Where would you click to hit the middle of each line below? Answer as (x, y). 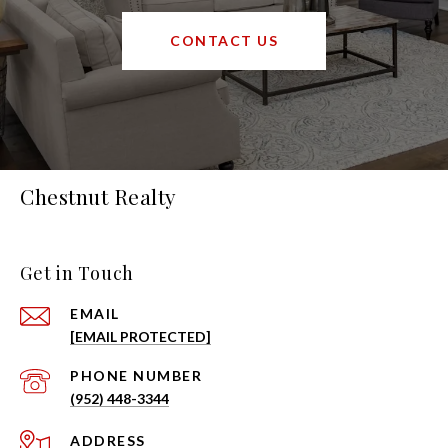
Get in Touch (77, 273)
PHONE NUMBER (136, 376)
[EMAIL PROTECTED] (140, 337)
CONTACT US (224, 41)
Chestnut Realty (98, 196)
